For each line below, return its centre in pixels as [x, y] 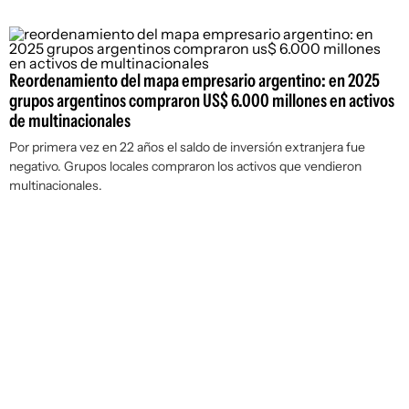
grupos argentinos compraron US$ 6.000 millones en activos [202, 100]
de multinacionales [70, 121]
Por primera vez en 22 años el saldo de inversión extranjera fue [187, 147]
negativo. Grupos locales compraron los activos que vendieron [185, 166]
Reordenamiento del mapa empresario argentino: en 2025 [194, 80]
